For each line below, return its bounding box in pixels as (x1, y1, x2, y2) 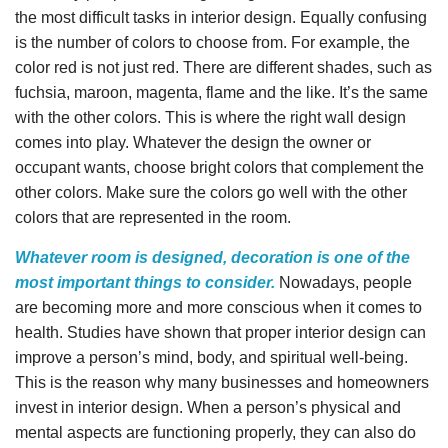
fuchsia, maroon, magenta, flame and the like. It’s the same (15, 84, 428, 101)
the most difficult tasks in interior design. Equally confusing (15, 9, 427, 26)
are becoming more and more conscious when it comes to (15, 299, 422, 316)
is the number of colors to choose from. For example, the (15, 34, 410, 51)
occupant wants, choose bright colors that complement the (15, 159, 424, 176)
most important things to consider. (15, 274, 275, 291)
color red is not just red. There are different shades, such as (15, 59, 432, 76)
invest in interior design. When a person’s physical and (15, 399, 401, 416)
